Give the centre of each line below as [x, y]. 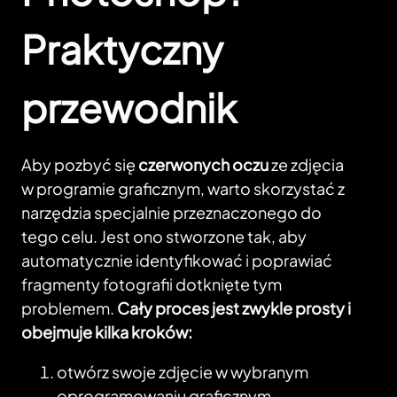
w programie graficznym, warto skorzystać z [183, 189]
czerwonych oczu [203, 165]
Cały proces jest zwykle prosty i [234, 308]
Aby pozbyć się [80, 165]
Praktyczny [122, 49]
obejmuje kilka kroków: [107, 332]
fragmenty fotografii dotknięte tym [152, 284]
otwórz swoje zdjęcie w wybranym [183, 372]
